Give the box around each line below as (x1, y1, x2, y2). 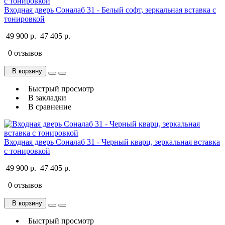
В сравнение (24, 102, 71, 111)
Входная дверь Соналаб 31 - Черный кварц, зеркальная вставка (4, 137, 220, 146)
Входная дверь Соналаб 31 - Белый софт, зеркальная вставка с (4, 5, 216, 14)
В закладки (24, 93, 66, 102)
